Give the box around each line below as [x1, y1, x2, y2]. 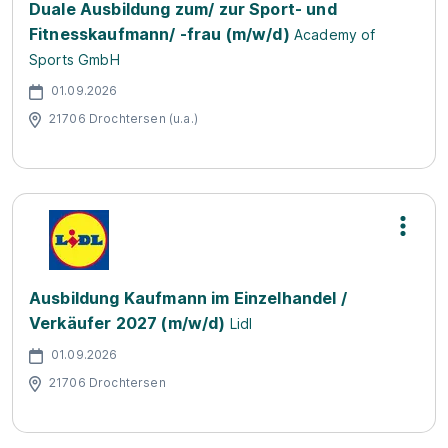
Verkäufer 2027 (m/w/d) [29, 313, 226, 333]
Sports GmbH [29, 51, 120, 68]
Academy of [293, 26, 376, 43]
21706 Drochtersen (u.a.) [49, 110, 198, 126]
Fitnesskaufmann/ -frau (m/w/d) [29, 24, 290, 44]
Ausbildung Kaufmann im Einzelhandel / [29, 288, 347, 308]
